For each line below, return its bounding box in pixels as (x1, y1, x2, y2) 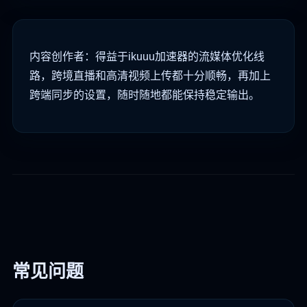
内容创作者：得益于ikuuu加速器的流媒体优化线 (29, 51, 265, 63)
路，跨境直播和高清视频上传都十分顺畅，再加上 (29, 70, 271, 82)
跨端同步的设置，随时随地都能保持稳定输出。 (29, 89, 260, 101)
